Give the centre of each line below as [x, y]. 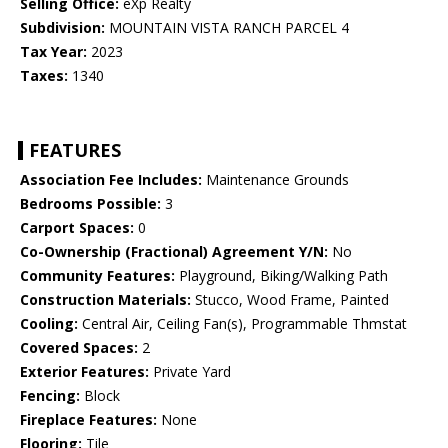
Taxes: [44, 76]
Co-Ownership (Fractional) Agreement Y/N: [174, 252]
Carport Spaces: [77, 228]
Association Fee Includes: [111, 180]
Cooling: [49, 324]
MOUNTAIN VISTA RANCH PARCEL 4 [227, 28]
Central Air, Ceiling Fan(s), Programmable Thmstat [242, 324]
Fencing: [50, 396]
